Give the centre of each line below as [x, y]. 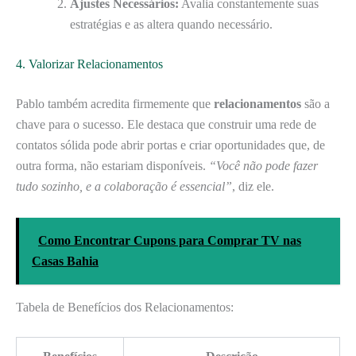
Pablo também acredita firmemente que [115, 104]
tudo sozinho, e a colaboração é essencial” [124, 187]
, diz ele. [253, 187]
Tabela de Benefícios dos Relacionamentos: [125, 307]
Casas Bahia [65, 261]
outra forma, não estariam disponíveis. [112, 166]
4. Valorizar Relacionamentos [89, 64]
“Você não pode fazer [263, 166]
